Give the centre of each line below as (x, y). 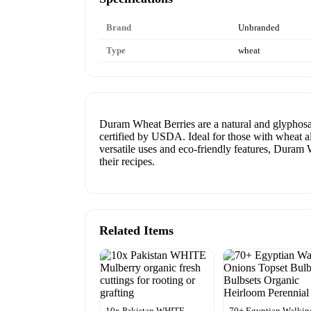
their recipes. (127, 161)
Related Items (136, 230)
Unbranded (259, 27)
